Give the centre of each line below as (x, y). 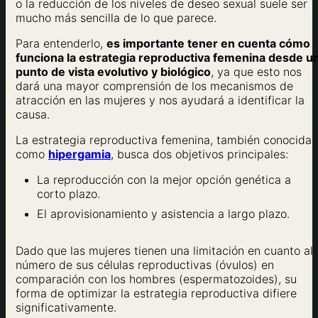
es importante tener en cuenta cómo (208, 44)
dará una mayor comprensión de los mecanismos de (154, 86)
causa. (33, 115)
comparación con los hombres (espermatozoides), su (156, 279)
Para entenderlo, (61, 44)
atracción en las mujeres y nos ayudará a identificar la (160, 100)
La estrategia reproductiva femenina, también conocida (164, 140)
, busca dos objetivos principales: (199, 154)
